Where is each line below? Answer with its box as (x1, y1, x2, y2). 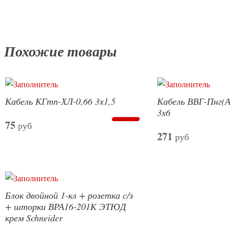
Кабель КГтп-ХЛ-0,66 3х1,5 (5, 95, 116, 108)
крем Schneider (5, 212, 63, 224)
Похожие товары (4, 41, 117, 62)
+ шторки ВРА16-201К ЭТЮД (5, 200, 126, 213)
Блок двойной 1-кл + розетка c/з (5, 189, 133, 202)
